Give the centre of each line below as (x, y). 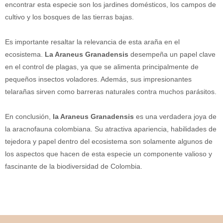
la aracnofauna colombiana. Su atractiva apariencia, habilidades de (111, 129)
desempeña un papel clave (172, 54)
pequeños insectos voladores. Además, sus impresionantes (98, 79)
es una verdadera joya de (175, 116)
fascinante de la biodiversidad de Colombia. (74, 166)
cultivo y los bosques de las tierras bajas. (69, 17)
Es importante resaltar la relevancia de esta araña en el (92, 42)
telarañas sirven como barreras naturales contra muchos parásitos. (111, 91)
